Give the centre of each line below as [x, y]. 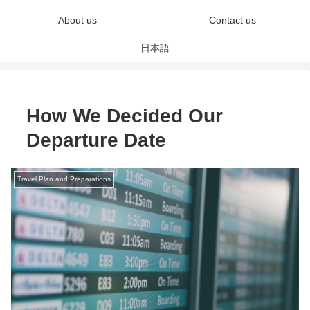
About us [77, 20]
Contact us [232, 20]
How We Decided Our [125, 116]
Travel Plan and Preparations [64, 179]
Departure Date [97, 140]
